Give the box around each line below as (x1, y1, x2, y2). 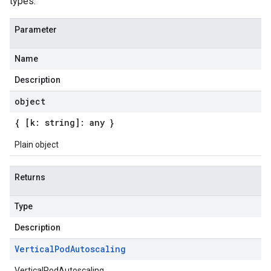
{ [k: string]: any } (15, 117, 114, 128)
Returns (15, 172, 45, 182)
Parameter (15, 25, 57, 34)
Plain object (15, 140, 59, 149)
